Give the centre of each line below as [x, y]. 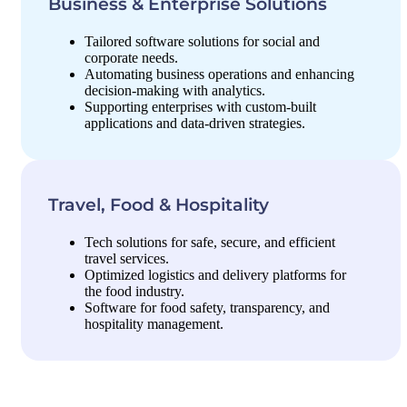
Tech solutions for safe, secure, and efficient [210, 242]
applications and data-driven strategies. [195, 123]
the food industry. [134, 291]
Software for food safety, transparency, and [207, 308]
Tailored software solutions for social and [202, 41]
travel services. [127, 258]
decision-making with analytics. [175, 90]
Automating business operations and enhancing [219, 74]
